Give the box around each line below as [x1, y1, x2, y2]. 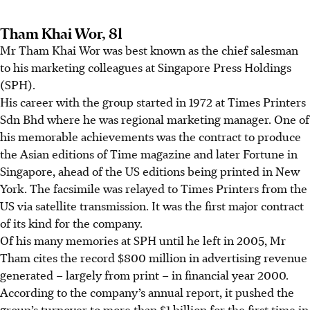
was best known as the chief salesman [100, 41, 298, 58]
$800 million [118, 248, 186, 266]
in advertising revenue [186, 248, 307, 266]
